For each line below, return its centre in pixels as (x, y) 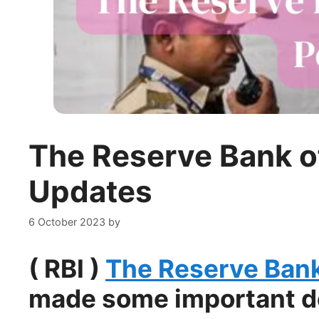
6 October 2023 (67, 222)
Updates (90, 192)
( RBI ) (67, 269)
